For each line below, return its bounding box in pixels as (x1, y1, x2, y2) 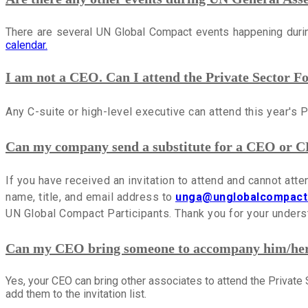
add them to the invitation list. (5, 287, 146, 301)
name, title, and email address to (5, 190, 175, 204)
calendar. (5, 38, 47, 52)
